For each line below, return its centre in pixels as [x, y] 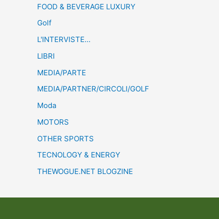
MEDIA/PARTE [62, 72]
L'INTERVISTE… [64, 40]
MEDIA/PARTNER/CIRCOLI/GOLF [93, 89]
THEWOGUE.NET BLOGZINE [85, 172]
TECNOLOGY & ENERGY [79, 155]
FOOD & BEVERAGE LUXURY [86, 6]
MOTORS [53, 122]
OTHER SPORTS [66, 138]
